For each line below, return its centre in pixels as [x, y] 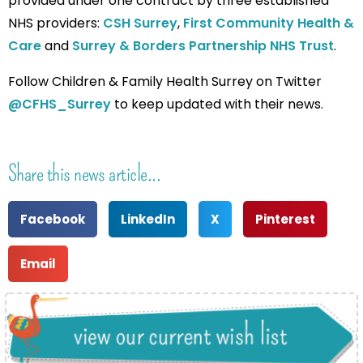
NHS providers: [56, 23]
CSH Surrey [140, 23]
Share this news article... [84, 173]
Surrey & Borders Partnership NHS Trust [203, 46]
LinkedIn [148, 219]
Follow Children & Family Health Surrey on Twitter [165, 81]
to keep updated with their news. [217, 104]
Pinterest [285, 219]
